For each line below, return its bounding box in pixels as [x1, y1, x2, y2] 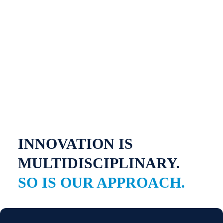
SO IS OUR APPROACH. [17, 174, 185, 192]
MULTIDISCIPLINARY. [17, 155, 180, 172]
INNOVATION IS [17, 135, 133, 153]
